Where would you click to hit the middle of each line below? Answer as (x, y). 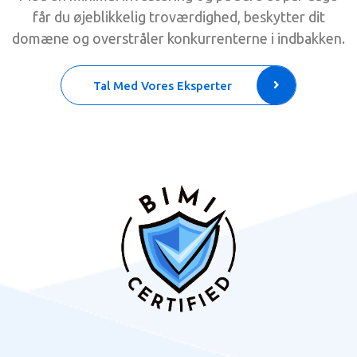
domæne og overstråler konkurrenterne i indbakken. (178, 38)
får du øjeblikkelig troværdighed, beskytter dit (178, 17)
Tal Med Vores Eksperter (163, 86)
